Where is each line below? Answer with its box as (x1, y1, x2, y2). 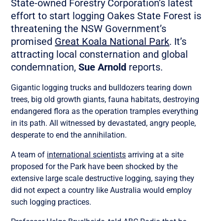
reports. (126, 61, 163, 74)
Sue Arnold (78, 61, 127, 74)
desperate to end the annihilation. (11, 130, 127, 140)
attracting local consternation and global (11, 48, 188, 61)
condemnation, (11, 61, 79, 74)
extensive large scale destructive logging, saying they (11, 174, 195, 184)
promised (11, 36, 55, 48)
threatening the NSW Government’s (11, 23, 167, 35)
